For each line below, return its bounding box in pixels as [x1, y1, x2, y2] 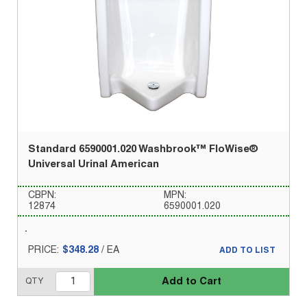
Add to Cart [162, 276, 222, 286]
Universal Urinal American [28, 160, 159, 170]
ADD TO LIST [219, 247, 275, 255]
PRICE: [28, 246, 59, 256]
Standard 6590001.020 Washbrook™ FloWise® [28, 145, 258, 155]
